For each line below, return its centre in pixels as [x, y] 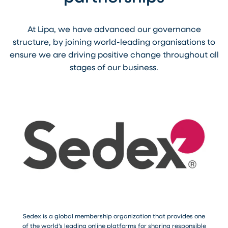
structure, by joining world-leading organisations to [114, 41]
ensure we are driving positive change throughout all [114, 54]
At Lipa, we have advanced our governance [114, 29]
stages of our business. [114, 67]
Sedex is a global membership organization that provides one [114, 216]
